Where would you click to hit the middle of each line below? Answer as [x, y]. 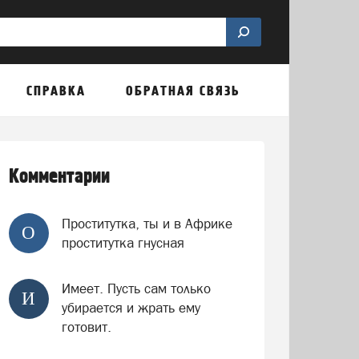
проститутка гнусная [123, 243]
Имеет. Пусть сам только [136, 288]
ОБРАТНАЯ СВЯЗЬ [182, 91]
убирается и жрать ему [131, 308]
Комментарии [59, 177]
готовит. [86, 327]
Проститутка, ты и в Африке [147, 224]
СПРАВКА [56, 91]
